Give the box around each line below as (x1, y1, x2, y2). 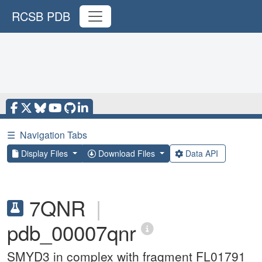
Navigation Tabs (20, 128, 87, 142)
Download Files (95, 147, 157, 159)
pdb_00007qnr (7, 218, 136, 247)
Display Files (19, 147, 70, 159)
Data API (182, 147, 220, 159)
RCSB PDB (12, 8, 70, 25)
